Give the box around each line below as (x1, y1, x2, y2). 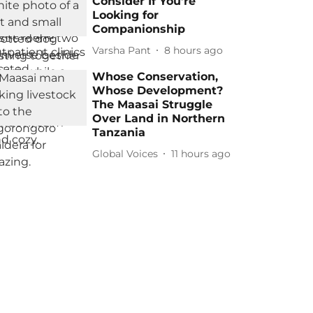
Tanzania (92, 126, 146, 139)
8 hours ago (164, 43, 224, 57)
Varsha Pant (92, 43, 152, 57)
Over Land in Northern (92, 112, 226, 125)
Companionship (92, 22, 186, 36)
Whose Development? (92, 84, 224, 97)
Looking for (92, 8, 159, 22)
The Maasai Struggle (92, 98, 213, 111)
